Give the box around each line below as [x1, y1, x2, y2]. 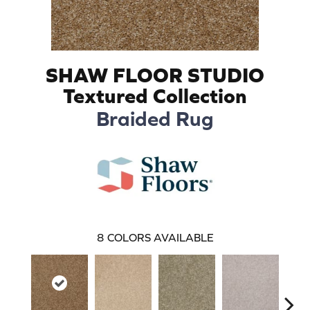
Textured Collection [63, 83, 247, 107]
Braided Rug [96, 106, 214, 130]
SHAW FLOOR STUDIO [46, 62, 264, 86]
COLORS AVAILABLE [107, 230, 214, 244]
